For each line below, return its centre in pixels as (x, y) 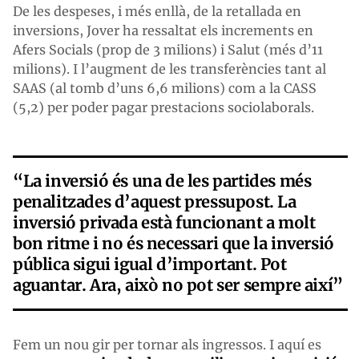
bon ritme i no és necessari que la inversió (173, 244)
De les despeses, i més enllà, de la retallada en (157, 12)
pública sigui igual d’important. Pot (150, 264)
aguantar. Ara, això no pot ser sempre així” (178, 285)
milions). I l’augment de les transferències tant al (169, 69)
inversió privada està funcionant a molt (164, 223)
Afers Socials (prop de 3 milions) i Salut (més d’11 (168, 50)
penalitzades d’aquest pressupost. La (155, 202)
